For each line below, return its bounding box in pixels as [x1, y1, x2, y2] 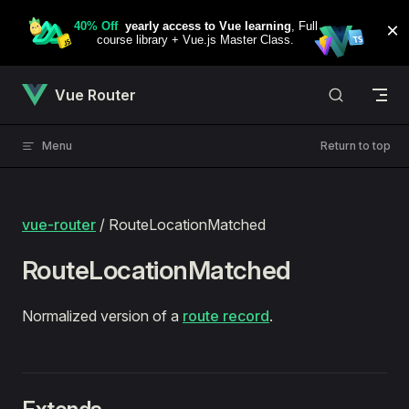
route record [183, 307, 269, 325]
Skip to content [22, 18, 107, 32]
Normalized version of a [22, 307, 183, 325]
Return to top [320, 139, 391, 152]
